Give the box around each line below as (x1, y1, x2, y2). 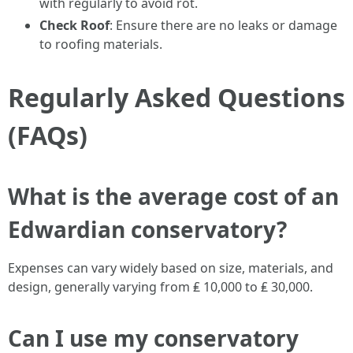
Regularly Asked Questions (8, 80, 345, 114)
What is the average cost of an (8, 181, 339, 211)
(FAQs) (8, 118, 87, 152)
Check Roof (39, 17, 110, 34)
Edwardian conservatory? (8, 214, 287, 244)
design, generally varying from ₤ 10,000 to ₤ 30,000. (8, 278, 313, 295)
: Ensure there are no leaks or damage (110, 17, 337, 34)
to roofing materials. (39, 35, 162, 53)
